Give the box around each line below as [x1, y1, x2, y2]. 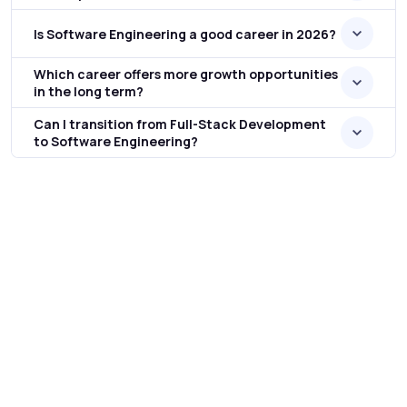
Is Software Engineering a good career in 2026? [34, 25, 336, 43]
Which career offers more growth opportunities [34, 65, 338, 83]
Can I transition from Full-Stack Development [34, 115, 326, 133]
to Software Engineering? [34, 133, 198, 150]
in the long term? [34, 83, 144, 100]
